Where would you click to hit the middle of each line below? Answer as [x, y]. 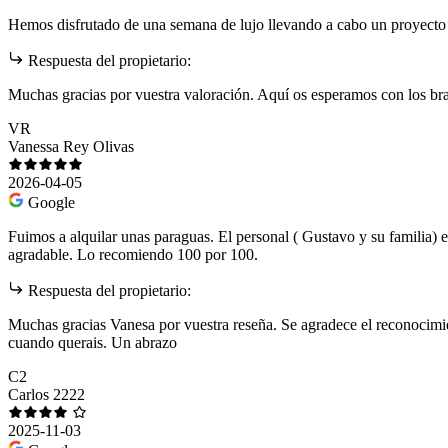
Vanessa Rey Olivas [71, 147]
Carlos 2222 [46, 395]
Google [51, 203]
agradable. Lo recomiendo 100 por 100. [133, 255]
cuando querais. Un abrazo [92, 343]
